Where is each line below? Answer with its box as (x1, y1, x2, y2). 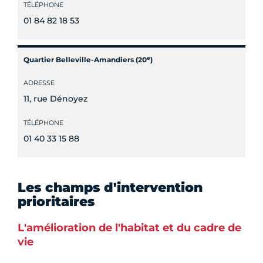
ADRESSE (23, 79, 55, 87)
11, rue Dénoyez (23, 93, 87, 104)
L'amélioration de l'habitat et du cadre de (18, 221, 241, 235)
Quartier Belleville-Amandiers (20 (23, 55, 147, 65)
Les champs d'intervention (18, 180, 203, 196)
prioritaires (18, 194, 95, 210)
